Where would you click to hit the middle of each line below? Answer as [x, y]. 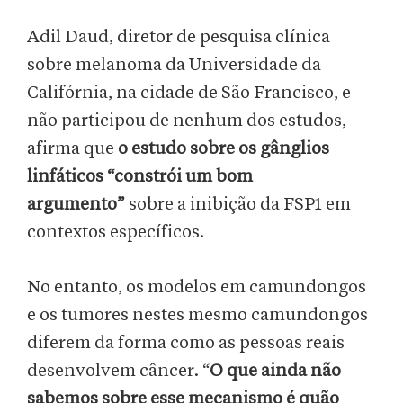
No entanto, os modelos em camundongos [197, 287]
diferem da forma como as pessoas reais [186, 343]
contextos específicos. [117, 233]
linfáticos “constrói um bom [140, 177]
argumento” [78, 205]
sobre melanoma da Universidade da [174, 65]
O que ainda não [275, 371]
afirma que [72, 149]
